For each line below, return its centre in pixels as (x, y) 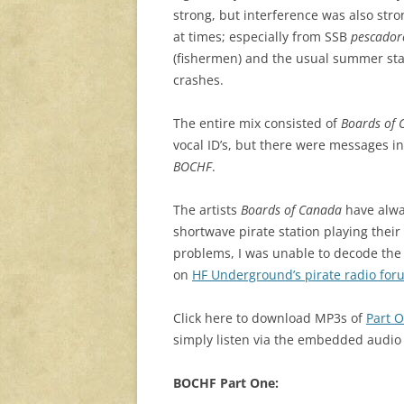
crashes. (198, 80)
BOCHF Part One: (226, 383)
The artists (207, 210)
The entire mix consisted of (257, 124)
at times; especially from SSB (262, 37)
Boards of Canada (291, 210)
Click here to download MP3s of (270, 318)
